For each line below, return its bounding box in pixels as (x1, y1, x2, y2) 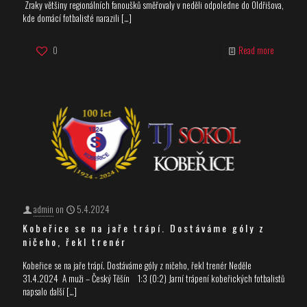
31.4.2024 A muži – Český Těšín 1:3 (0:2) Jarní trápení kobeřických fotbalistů (23, 271, 284, 285)
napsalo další (23, 284, 64, 298)
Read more (238, 43, 274, 58)
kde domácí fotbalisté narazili (23, 11, 119, 25)
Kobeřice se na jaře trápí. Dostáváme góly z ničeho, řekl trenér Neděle (23, 258, 251, 272)
